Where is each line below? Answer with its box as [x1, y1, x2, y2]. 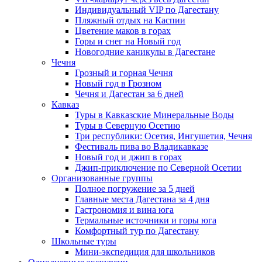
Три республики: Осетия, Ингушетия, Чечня [75, 131, 252, 141]
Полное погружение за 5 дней [75, 184, 195, 194]
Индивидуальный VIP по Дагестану [75, 5, 219, 15]
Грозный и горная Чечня [75, 68, 173, 78]
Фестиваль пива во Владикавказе [75, 142, 208, 151]
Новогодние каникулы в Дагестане [75, 47, 215, 57]
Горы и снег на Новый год [75, 36, 181, 46]
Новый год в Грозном [75, 78, 161, 88]
